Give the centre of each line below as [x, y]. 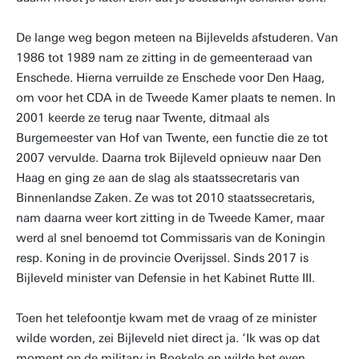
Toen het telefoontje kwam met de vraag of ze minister [166, 318]
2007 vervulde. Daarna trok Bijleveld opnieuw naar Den [169, 158]
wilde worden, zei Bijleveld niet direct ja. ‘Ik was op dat [168, 338]
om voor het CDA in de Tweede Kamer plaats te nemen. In [176, 98]
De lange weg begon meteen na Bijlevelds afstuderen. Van [177, 38]
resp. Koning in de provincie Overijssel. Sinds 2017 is [162, 258]
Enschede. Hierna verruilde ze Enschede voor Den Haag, [170, 78]
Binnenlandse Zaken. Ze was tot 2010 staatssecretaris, [165, 198]
